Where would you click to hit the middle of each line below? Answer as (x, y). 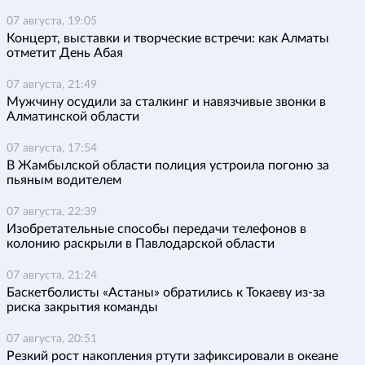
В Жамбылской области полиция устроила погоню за (168, 165)
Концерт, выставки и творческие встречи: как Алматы (168, 38)
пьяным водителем (64, 180)
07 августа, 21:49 (52, 84)
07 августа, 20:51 (52, 339)
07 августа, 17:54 (52, 148)
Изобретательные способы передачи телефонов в (156, 229)
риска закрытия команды (82, 307)
